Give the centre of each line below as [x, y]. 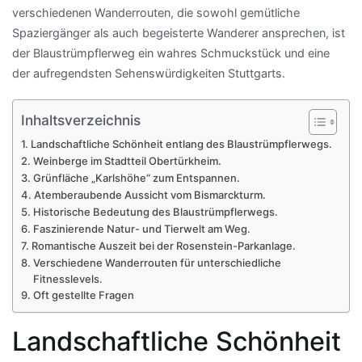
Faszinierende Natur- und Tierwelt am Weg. [141, 229]
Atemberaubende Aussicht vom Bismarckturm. [149, 195]
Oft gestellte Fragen [83, 295]
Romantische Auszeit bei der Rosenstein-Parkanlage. [163, 246]
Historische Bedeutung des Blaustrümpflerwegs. [155, 212]
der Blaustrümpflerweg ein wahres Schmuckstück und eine [171, 53]
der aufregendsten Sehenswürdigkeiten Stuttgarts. [149, 74]
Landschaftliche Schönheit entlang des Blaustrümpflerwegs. [181, 144]
